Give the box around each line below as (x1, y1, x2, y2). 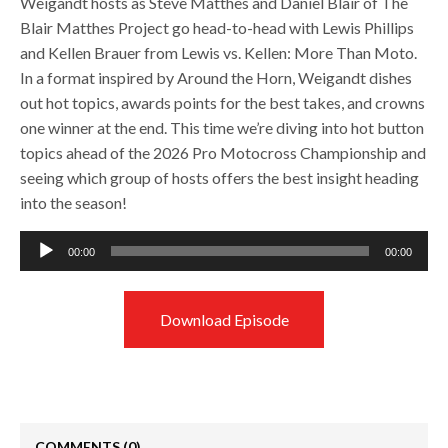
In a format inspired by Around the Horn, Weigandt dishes (20, 68, 413, 87)
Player (19, 258, 63, 277)
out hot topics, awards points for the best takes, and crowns (20, 93, 426, 112)
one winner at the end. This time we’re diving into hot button (20, 118, 425, 137)
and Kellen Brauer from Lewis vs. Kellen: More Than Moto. (20, 43, 418, 62)
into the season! (20, 193, 128, 212)
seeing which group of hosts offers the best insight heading (20, 168, 420, 187)
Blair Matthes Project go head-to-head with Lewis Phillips (20, 18, 415, 37)
